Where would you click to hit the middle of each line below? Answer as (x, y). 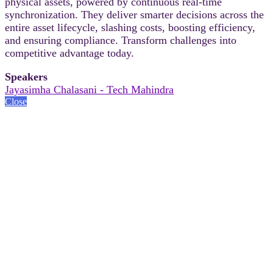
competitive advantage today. (69, 53)
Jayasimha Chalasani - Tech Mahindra (89, 89)
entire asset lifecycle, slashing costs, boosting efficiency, (130, 27)
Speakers (26, 76)
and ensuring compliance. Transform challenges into (121, 40)
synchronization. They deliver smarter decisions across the (134, 14)
